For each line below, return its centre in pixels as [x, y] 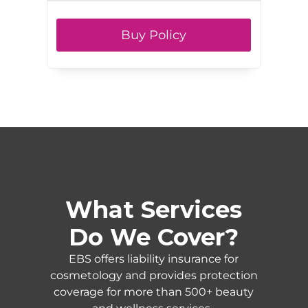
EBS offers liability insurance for [154, 259]
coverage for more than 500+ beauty [154, 292]
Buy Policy [154, 35]
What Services [154, 210]
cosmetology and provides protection [154, 276]
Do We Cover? [154, 238]
